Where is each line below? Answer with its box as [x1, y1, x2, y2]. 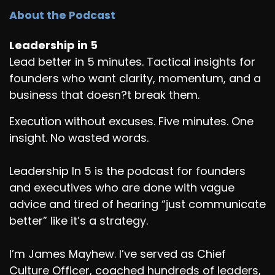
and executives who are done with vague [9, 180, 234, 195]
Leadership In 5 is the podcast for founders [9, 163, 246, 179]
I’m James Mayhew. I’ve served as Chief [9, 246, 226, 261]
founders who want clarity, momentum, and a [9, 71, 261, 86]
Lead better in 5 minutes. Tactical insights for [9, 54, 255, 69]
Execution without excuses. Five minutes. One [9, 114, 254, 129]
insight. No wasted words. [9, 130, 149, 145]
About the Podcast [9, 8, 115, 23]
